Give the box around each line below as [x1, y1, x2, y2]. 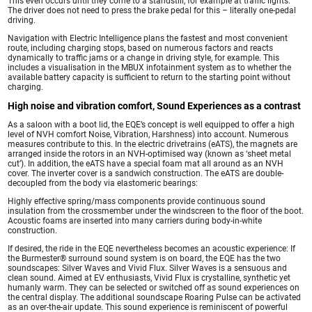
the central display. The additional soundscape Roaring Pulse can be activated [8, 292, 302, 302]
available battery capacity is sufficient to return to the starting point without [8, 72, 291, 82]
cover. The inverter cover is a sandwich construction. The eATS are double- [8, 168, 284, 178]
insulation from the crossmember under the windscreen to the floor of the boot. [8, 205, 304, 216]
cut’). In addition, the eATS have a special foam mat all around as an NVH [8, 158, 284, 169]
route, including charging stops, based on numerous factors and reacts [8, 42, 274, 53]
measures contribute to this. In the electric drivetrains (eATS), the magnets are [8, 139, 298, 149]
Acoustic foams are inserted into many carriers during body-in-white [8, 215, 263, 226]
